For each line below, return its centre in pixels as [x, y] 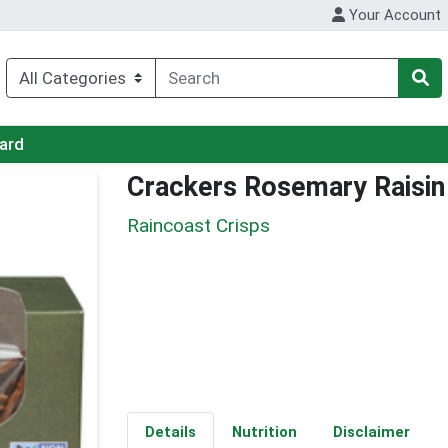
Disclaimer [371, 432]
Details [170, 432]
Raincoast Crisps [198, 225]
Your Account [393, 15]
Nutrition [264, 432]
